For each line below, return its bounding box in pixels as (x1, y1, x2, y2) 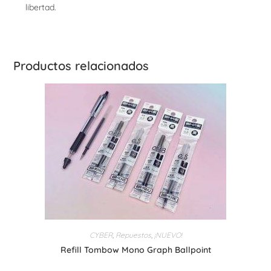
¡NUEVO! (154, 230, 182, 240)
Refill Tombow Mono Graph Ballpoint (60, 244, 211, 256)
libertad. (25, 2, 57, 13)
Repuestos (115, 230, 151, 240)
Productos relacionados (13, 58, 149, 74)
